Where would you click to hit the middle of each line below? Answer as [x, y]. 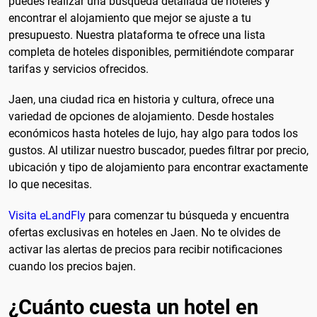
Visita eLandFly [47, 215]
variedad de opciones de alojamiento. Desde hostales [141, 117]
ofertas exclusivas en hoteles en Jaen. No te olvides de [144, 232]
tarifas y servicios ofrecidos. [79, 69]
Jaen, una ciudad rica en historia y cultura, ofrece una [142, 100]
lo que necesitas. [50, 185]
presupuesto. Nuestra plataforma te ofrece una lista [137, 35]
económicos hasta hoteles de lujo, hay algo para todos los [153, 134]
